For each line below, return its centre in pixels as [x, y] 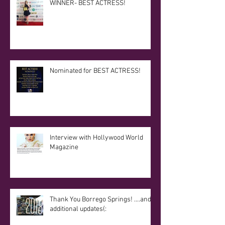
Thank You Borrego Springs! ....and [100, 200]
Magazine [64, 148]
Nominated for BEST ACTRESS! [95, 71]
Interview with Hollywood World [96, 138]
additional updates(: [78, 209]
